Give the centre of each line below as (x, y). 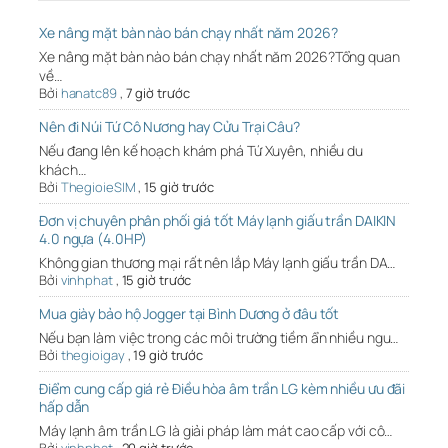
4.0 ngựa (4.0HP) (93, 239)
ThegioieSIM (98, 187)
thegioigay (92, 355)
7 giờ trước (157, 93)
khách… (62, 170)
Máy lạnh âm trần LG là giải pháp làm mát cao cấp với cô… (216, 431)
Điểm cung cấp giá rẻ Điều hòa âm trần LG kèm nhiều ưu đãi (222, 389)
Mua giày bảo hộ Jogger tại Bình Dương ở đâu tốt (189, 314)
